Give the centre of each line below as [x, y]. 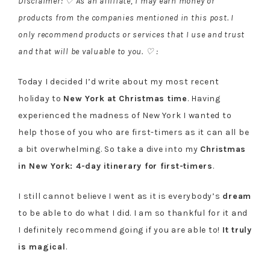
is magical [42, 247]
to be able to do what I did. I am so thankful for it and [133, 213]
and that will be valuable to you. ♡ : [88, 52]
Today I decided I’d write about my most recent [119, 82]
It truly [237, 230]
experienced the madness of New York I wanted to [125, 115]
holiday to [41, 99]
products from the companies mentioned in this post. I [126, 18]
